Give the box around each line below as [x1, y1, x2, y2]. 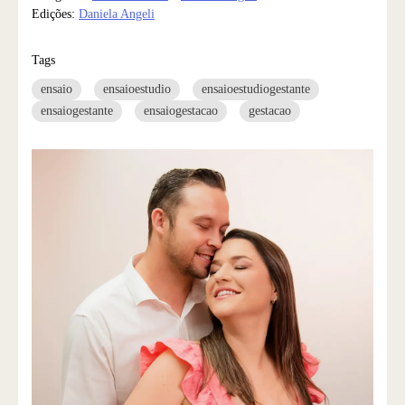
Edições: [32, 6, 79, 21]
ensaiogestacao [144, 103, 218, 118]
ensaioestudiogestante [202, 81, 310, 96]
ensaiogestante [41, 103, 113, 118]
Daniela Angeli [79, 6, 155, 21]
